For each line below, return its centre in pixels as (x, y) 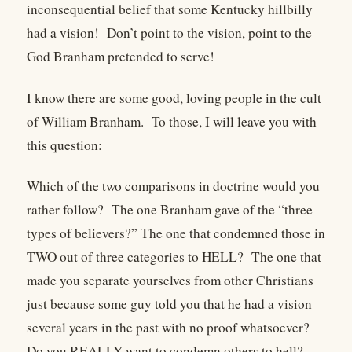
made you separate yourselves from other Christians (170, 280)
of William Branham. (85, 121)
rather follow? (65, 210)
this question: (64, 145)
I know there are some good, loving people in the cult (174, 97)
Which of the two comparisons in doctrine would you (173, 186)
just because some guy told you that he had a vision (169, 304)
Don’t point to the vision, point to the (209, 33)
